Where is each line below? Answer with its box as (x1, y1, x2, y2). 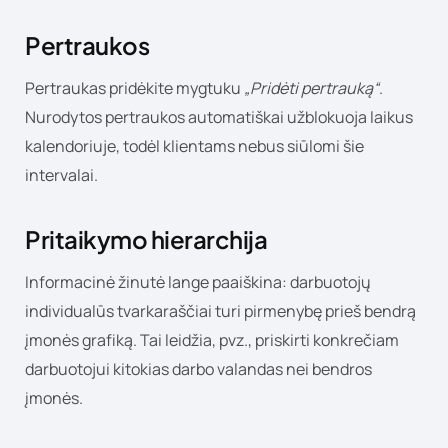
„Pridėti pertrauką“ (244, 76, 379, 99)
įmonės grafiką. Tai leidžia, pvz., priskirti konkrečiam (25, 328, 399, 351)
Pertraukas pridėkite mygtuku (25, 76, 244, 99)
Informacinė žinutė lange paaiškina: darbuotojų (25, 270, 371, 293)
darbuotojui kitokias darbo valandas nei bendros (25, 357, 372, 380)
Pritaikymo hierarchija (25, 223, 268, 254)
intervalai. (25, 163, 98, 186)
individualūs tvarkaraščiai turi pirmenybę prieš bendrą (25, 299, 416, 322)
